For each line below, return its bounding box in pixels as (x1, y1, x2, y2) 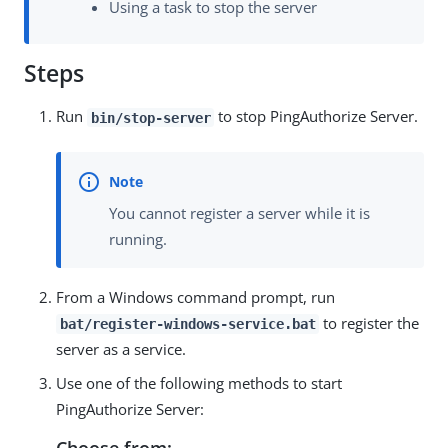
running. (109, 228, 167, 249)
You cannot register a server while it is (109, 202, 370, 223)
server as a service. (56, 338, 186, 359)
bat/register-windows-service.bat (59, 315, 316, 332)
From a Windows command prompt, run (56, 286, 335, 307)
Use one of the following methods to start (56, 372, 342, 393)
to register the (319, 312, 420, 333)
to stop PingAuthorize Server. (214, 106, 419, 127)
